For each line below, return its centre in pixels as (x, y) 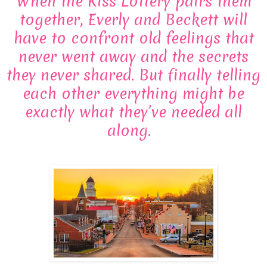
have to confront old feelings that (133, 38)
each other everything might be (133, 93)
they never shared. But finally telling (133, 75)
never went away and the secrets (133, 56)
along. (133, 130)
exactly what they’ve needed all (133, 112)
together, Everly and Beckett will (133, 19)
